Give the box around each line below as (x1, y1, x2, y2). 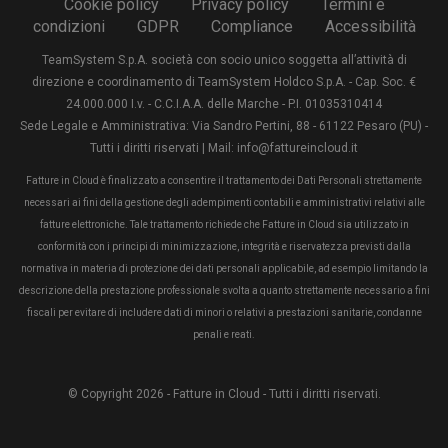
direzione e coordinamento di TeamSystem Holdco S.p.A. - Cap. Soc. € (32, 74, 416, 89)
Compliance (210, 16, 293, 36)
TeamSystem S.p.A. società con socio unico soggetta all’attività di (41, 52, 407, 67)
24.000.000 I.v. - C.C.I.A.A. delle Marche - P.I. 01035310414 (66, 96, 382, 111)
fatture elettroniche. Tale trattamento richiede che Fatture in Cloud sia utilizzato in (39, 218, 409, 230)
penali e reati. (193, 328, 255, 340)
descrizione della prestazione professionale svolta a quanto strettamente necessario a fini (18, 284, 430, 296)
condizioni (32, 16, 105, 36)
